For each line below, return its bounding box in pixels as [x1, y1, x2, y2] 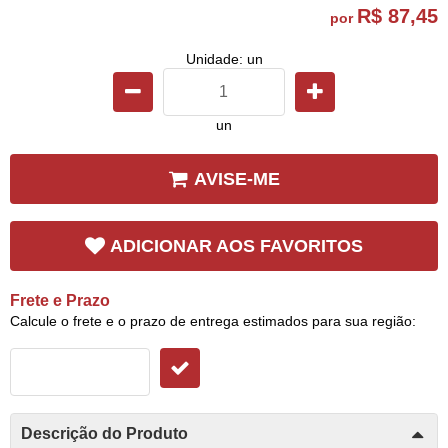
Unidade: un [185, 50, 263, 67]
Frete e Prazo [10, 291, 110, 309]
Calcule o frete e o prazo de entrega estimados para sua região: [10, 312, 416, 329]
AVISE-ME [193, 168, 280, 189]
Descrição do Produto [21, 424, 188, 442]
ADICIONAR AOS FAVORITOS [110, 235, 363, 256]
